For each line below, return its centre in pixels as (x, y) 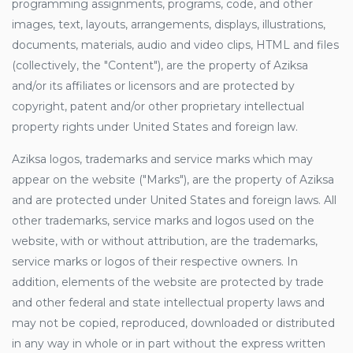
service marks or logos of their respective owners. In (155, 262)
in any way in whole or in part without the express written (169, 344)
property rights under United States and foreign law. (155, 127)
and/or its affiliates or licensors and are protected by (153, 86)
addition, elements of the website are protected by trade (168, 282)
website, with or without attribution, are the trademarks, (165, 241)
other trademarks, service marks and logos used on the (163, 221)
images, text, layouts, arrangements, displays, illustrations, (169, 24)
